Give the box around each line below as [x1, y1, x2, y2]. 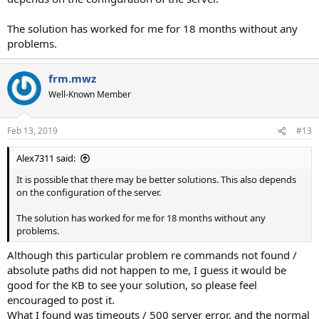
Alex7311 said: [16, 152, 75, 164]
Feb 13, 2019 [7, 125, 58, 137]
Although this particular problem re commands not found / [7, 247, 297, 262]
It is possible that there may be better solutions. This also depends [16, 173, 296, 186]
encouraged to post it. [7, 292, 115, 307]
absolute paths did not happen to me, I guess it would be [7, 262, 286, 277]
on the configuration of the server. [16, 186, 161, 199]
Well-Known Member [48, 88, 131, 100]
